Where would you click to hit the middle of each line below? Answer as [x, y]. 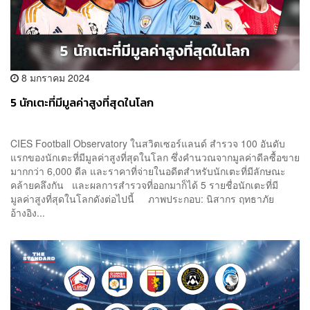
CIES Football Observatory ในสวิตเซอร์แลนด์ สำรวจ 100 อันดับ [148, 144]
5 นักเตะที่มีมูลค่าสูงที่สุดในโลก [82, 103]
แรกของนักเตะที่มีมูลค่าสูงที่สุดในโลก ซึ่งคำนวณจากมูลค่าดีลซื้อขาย [155, 157]
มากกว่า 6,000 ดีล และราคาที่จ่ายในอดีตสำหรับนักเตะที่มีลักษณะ [148, 171]
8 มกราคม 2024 [54, 78]
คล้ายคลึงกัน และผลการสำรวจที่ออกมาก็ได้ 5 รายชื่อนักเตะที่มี [144, 185]
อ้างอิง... [28, 213]
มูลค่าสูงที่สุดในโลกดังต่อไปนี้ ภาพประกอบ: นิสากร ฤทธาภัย [142, 199]
